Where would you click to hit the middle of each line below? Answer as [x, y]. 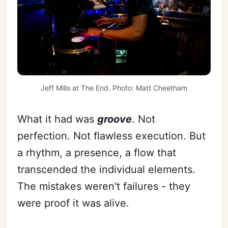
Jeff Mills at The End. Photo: [88, 88]
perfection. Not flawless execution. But [112, 136]
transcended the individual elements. [107, 169]
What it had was [58, 119]
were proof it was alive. [74, 203]
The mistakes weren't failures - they [104, 186]
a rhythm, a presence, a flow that [97, 152]
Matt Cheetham [162, 88]
